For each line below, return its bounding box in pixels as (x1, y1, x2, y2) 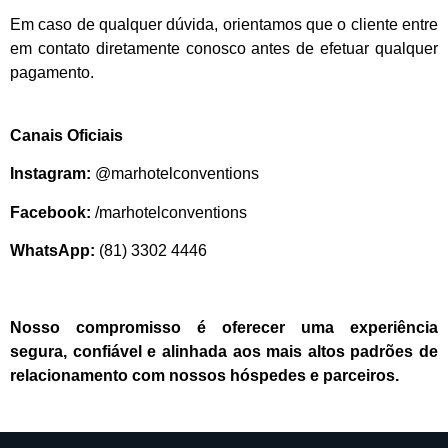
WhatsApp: (10, 241, 95, 259)
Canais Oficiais (10, 126, 123, 144)
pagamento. (10, 64, 94, 82)
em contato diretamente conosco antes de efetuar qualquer (10, 40, 438, 58)
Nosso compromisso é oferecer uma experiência (10, 318, 438, 336)
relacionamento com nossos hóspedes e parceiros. (10, 366, 399, 384)
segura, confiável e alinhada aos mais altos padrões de (10, 342, 438, 360)
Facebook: (10, 203, 91, 221)
